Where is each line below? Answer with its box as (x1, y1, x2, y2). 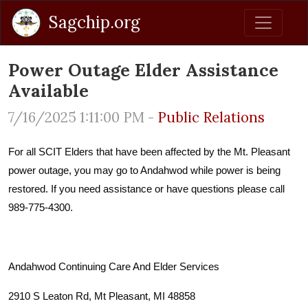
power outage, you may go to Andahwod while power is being (8, 164, 280, 176)
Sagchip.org (49, 12, 140, 33)
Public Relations (157, 108, 265, 126)
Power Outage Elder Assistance (8, 59, 278, 81)
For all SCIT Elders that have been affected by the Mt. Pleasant (8, 146, 290, 157)
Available (8, 80, 89, 102)
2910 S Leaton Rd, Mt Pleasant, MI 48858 (8, 290, 195, 302)
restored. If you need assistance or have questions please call (8, 183, 285, 195)
